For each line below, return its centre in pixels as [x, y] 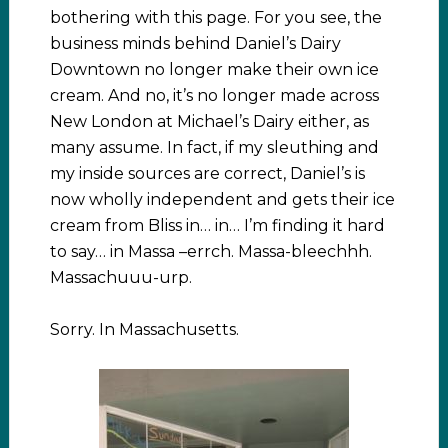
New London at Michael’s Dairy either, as [209, 122]
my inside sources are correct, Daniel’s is [207, 174]
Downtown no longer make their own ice [214, 70]
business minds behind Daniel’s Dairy [195, 44]
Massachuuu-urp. [120, 278]
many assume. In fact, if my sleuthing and [214, 148]
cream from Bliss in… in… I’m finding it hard [217, 226]
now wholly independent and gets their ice [222, 200]
